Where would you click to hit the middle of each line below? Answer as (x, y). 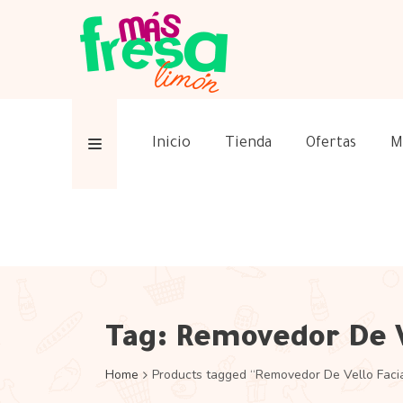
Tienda (248, 144)
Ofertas (331, 144)
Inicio (171, 144)
